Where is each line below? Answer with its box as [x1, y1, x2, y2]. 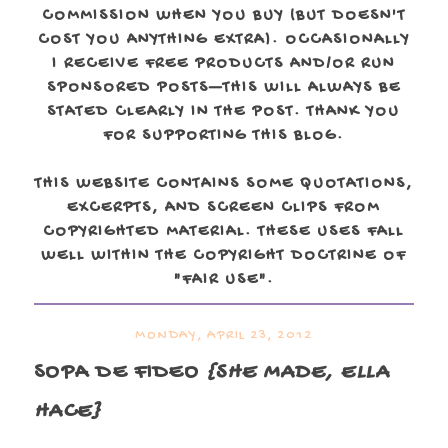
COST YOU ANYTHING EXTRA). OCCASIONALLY [37, 31, 410, 50]
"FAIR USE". [173, 271, 274, 290]
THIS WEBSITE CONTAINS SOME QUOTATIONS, [34, 175, 413, 194]
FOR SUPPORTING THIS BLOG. [103, 127, 345, 146]
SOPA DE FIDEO [33, 360, 206, 386]
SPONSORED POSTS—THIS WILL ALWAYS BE [46, 79, 401, 98]
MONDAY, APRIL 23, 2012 [135, 327, 313, 344]
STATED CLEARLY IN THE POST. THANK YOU [47, 103, 401, 122]
